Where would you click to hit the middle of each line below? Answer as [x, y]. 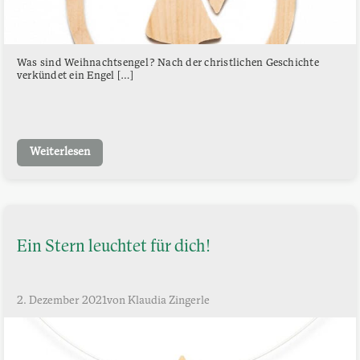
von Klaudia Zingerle [158, 301]
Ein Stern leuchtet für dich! [114, 247]
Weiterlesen [60, 153]
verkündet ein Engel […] [76, 76]
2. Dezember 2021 [62, 301]
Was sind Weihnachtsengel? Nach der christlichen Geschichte [168, 63]
